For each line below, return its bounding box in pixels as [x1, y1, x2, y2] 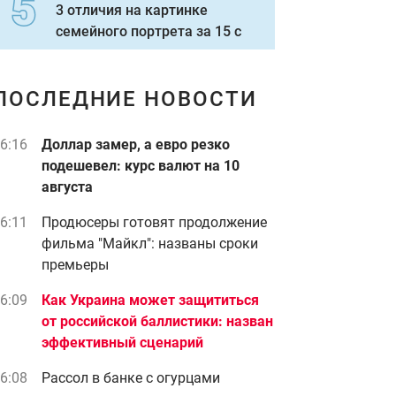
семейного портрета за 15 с [56, 23, 241, 40]
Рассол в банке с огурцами [42, 369, 220, 386]
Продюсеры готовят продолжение [42, 214, 267, 231]
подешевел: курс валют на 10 [42, 157, 240, 174]
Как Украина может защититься [42, 292, 259, 308]
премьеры [42, 256, 109, 273]
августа [42, 179, 93, 195]
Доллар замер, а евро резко [42, 136, 230, 153]
